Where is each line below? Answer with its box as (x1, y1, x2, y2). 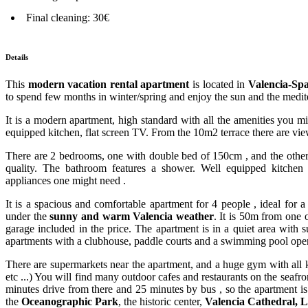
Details (5, 52, 28, 61)
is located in (192, 78, 248, 90)
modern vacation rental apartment (27, 78, 192, 90)
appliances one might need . (5, 174, 126, 186)
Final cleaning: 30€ (26, 11, 109, 23)
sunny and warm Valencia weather (49, 210, 214, 222)
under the (5, 210, 50, 222)
